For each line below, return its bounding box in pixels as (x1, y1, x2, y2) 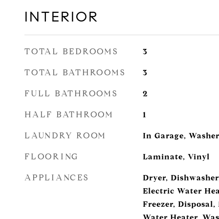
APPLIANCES (24, 173, 89, 183)
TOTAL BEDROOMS (24, 46, 118, 57)
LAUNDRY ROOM (24, 131, 107, 141)
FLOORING (24, 152, 79, 162)
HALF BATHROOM (24, 109, 114, 120)
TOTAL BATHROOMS (24, 67, 126, 78)
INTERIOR (24, 8, 99, 25)
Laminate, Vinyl (142, 152, 210, 161)
